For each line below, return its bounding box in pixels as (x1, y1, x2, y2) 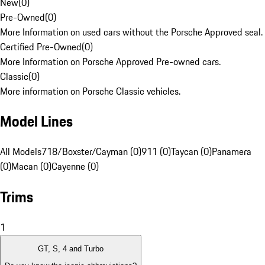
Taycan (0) (171, 144, 212, 159)
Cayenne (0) (51, 159, 99, 174)
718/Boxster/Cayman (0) (41, 144, 141, 159)
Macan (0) (11, 159, 51, 174)
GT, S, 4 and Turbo (38, 244, 104, 254)
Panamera (212, 144, 251, 159)
